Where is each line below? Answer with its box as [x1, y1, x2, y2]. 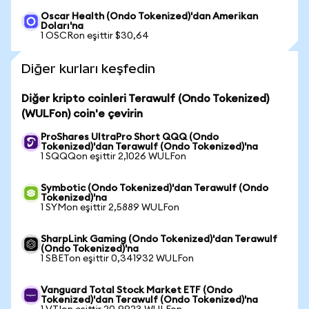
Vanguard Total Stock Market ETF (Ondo [41, 286, 232, 295]
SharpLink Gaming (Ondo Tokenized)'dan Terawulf [41, 235, 277, 244]
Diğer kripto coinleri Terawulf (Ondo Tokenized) [21, 93, 269, 104]
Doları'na [41, 21, 83, 31]
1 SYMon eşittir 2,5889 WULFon [41, 203, 179, 212]
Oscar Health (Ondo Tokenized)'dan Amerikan [41, 12, 258, 21]
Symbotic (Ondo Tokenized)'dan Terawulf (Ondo [41, 183, 268, 193]
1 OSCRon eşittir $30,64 [41, 31, 149, 41]
